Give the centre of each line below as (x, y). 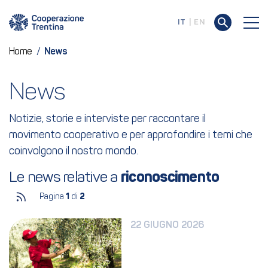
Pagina (53, 197)
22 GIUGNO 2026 (168, 226)
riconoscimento (170, 178)
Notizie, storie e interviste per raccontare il (107, 119)
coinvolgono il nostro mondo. (74, 152)
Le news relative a (65, 178)
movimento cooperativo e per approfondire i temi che (131, 135)
